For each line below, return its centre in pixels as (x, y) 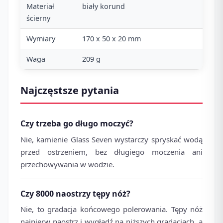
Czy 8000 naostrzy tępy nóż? (75, 193)
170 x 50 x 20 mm (111, 39)
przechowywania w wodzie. (67, 164)
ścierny (38, 18)
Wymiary (41, 39)
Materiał (40, 6)
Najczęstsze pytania (70, 91)
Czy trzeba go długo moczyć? (77, 124)
